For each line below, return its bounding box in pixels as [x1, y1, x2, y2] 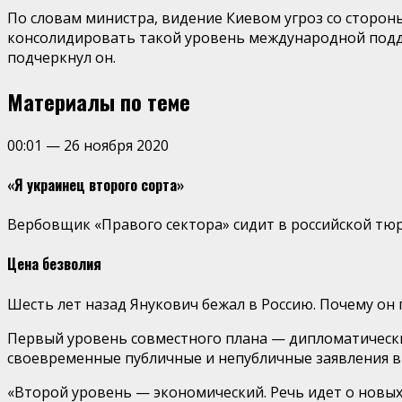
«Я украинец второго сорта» [7, 173, 184, 196]
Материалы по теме [7, 84, 190, 118]
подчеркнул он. [7, 47, 116, 67]
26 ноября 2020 [64, 135, 169, 155]
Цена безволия [7, 253, 101, 275]
